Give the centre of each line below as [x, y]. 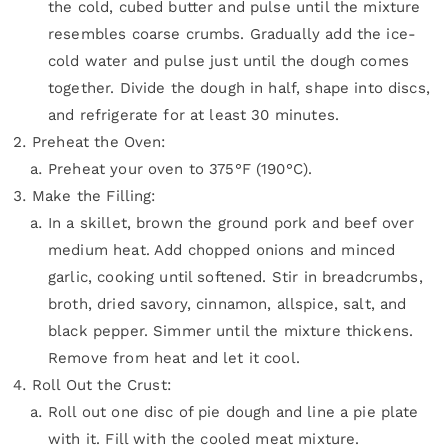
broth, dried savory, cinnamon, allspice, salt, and [227, 304]
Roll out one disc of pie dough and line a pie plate [233, 412]
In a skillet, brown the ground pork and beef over [231, 223]
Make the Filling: [94, 196]
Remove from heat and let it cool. [174, 358]
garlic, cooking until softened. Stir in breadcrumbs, [235, 277]
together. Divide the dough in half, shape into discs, [239, 88]
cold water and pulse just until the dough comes [229, 61]
